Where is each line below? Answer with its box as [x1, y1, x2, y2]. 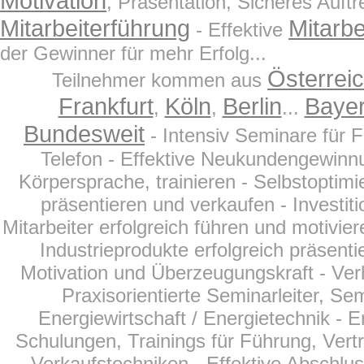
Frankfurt [58, 93, 154, 119]
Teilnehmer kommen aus [52, 69, 267, 91]
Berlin [222, 93, 282, 119]
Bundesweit [24, 121, 145, 147]
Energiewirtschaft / [38, 307, 203, 329]
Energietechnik [203, 307, 330, 329]
